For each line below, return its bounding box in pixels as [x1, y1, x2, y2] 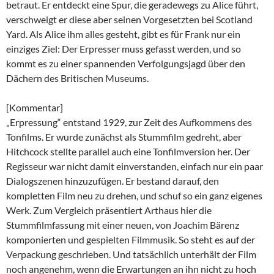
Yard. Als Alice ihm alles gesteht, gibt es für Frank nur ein [6, 28, 240, 40]
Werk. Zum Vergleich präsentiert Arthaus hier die [6, 204, 212, 216]
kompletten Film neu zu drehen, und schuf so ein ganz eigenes [6, 189, 262, 201]
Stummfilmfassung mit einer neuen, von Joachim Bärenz [6, 218, 239, 231]
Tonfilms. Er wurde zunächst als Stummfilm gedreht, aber [6, 130, 242, 143]
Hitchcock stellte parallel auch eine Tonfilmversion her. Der [6, 145, 250, 157]
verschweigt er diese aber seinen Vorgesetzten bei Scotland [6, 13, 253, 25]
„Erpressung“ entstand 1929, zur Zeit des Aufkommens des [6, 116, 252, 128]
